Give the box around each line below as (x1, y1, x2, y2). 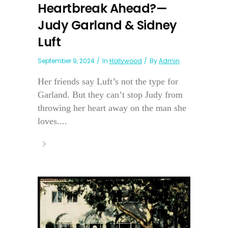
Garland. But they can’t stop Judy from (38, 89, 183, 100)
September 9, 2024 (38, 56, 95, 65)
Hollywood (109, 56, 142, 65)
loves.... (38, 116, 67, 126)
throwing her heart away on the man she (38, 102, 186, 113)
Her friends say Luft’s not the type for (38, 76, 178, 87)
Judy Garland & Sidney (38, 16, 177, 34)
